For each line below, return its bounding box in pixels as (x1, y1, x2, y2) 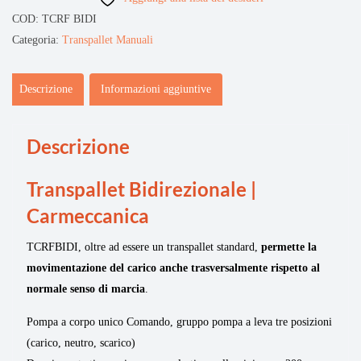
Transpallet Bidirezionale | (27, 176, 256, 201)
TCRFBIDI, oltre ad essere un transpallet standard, (27, 240, 261, 253)
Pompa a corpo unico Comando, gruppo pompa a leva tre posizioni (27, 315, 332, 328)
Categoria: (12, 33, 62, 46)
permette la (261, 240, 317, 253)
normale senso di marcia (27, 282, 145, 295)
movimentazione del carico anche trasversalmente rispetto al (27, 261, 320, 274)
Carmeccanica (27, 203, 149, 227)
